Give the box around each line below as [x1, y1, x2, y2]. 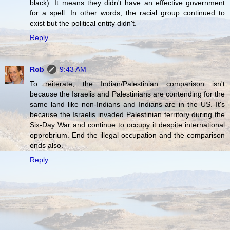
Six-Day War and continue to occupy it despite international [30, 121, 225, 129]
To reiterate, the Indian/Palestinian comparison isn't [30, 80, 225, 88]
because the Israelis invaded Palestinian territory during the [30, 110, 225, 119]
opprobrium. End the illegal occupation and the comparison [30, 131, 225, 140]
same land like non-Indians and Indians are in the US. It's [30, 100, 225, 109]
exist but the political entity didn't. [30, 19, 137, 28]
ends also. [30, 141, 63, 150]
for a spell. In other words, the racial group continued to [30, 9, 225, 17]
